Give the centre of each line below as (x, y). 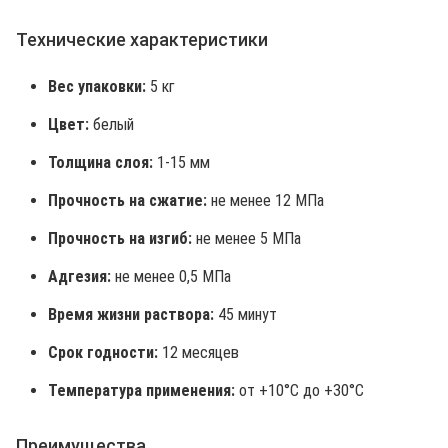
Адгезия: (79, 276)
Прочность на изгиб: (120, 238)
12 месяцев (198, 352)
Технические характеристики (142, 39)
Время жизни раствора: (131, 314)
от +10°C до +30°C (299, 390)
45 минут (245, 314)
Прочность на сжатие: (127, 200)
